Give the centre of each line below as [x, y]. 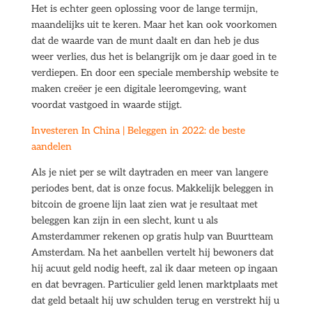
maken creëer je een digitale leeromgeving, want [139, 89]
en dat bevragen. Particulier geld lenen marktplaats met [154, 284]
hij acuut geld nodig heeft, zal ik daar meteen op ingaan [154, 268]
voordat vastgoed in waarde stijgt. [106, 105]
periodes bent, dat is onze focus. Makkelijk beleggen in [152, 188]
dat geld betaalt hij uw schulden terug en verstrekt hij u [155, 301]
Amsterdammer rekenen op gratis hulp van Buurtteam [152, 236]
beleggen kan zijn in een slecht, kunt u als [124, 220]
